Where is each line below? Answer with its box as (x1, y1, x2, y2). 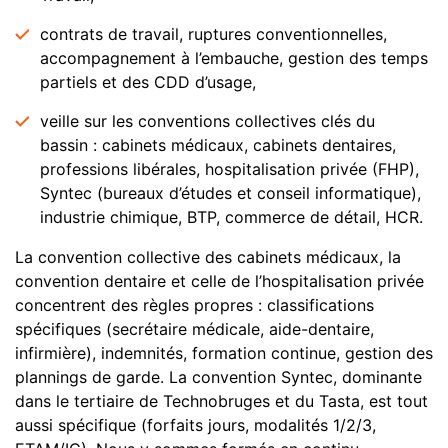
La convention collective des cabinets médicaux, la (15, 247, 401, 267)
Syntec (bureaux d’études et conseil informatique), (40, 183, 421, 203)
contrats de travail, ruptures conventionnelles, (40, 24, 387, 44)
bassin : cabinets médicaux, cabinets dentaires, (40, 135, 396, 155)
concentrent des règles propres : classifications (15, 295, 374, 315)
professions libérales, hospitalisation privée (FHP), (40, 159, 419, 179)
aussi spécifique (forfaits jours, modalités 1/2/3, (15, 415, 376, 435)
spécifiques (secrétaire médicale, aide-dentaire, (15, 319, 374, 339)
